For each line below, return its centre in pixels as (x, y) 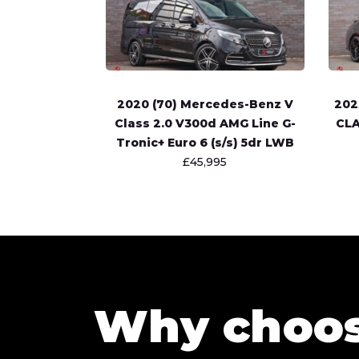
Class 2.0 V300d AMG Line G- (205, 123)
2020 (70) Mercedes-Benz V (205, 104)
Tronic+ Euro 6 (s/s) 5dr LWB (205, 143)
